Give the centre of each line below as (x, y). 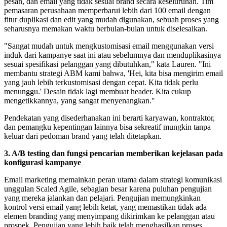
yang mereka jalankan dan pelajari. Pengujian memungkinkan (102, 198)
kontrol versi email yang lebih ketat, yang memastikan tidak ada (105, 207)
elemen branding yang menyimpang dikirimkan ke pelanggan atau (109, 216)
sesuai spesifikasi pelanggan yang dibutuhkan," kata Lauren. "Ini (107, 64)
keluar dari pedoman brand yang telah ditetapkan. (83, 136)
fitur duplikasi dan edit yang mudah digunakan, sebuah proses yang (111, 20)
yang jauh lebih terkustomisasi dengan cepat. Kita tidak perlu (101, 83)
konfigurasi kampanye (43, 163)
